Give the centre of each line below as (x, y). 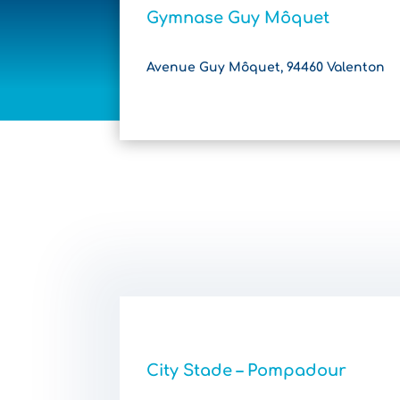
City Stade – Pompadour (247, 370)
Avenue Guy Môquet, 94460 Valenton (266, 67)
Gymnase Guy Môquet (238, 17)
